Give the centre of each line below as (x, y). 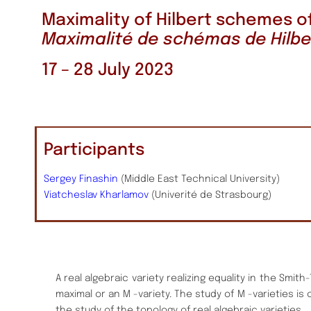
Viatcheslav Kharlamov (96, 195)
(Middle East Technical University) (199, 179)
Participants (94, 150)
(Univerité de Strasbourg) (210, 195)
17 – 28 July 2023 (108, 70)
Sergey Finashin (81, 179)
